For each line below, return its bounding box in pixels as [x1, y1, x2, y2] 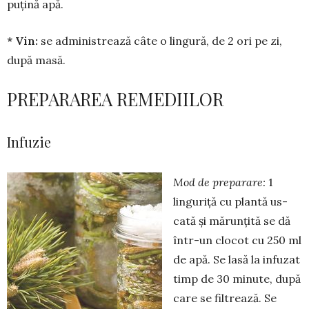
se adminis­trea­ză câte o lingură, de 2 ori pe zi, [38, 34, 282, 48]
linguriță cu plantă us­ [173, 195, 288, 209]
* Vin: [7, 34, 38, 48]
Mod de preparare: [173, 175, 266, 190]
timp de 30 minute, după [173, 272, 301, 286]
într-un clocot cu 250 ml [173, 233, 301, 248]
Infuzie [7, 132, 51, 152]
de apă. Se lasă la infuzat [173, 252, 300, 267]
